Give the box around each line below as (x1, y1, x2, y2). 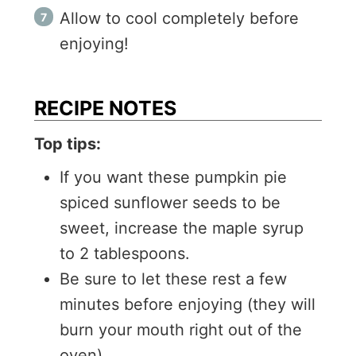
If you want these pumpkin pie (60, 167, 287, 187)
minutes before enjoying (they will (60, 294, 315, 314)
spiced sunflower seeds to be (60, 192, 281, 212)
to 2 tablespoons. (60, 243, 195, 263)
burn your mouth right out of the (60, 319, 302, 339)
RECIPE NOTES (34, 96, 176, 121)
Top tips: (34, 133, 101, 153)
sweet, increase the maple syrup (60, 218, 304, 238)
